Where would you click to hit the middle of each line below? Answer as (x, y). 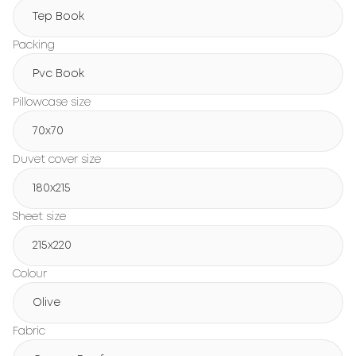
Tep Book (58, 17)
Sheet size (39, 217)
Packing (34, 45)
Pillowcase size (52, 103)
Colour (30, 274)
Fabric (29, 331)
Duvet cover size (57, 160)
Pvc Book (58, 74)
